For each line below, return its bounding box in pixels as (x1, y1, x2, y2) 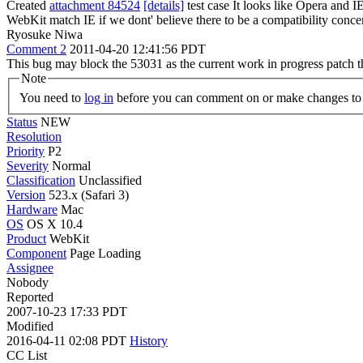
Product (6, 231, 46, 246)
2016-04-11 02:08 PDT (6, 333, 130, 348)
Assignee (6, 260, 53, 275)
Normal (52, 158, 91, 173)
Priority (6, 143, 45, 158)
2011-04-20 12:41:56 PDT (70, 42, 206, 56)
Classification (6, 173, 75, 187)
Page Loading (70, 246, 141, 260)
